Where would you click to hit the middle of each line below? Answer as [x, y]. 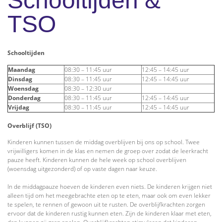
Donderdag [24, 98]
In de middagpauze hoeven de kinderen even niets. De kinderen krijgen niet [110, 186]
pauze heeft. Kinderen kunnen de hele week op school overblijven [97, 160]
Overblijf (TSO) [29, 125]
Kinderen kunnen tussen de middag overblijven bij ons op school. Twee [104, 142]
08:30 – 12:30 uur [88, 88]
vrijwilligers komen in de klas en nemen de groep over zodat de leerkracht [108, 151]
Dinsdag [20, 79]
